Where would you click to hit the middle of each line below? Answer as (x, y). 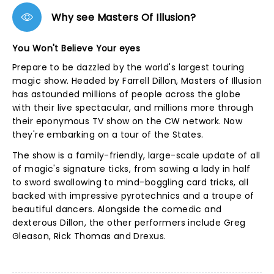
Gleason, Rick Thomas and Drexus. (91, 236)
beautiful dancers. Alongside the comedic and (117, 209)
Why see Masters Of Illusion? (124, 17)
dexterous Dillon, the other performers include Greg (129, 223)
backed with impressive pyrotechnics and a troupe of (133, 196)
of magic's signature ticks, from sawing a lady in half (131, 169)
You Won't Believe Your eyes (76, 48)
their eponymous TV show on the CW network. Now (128, 121)
